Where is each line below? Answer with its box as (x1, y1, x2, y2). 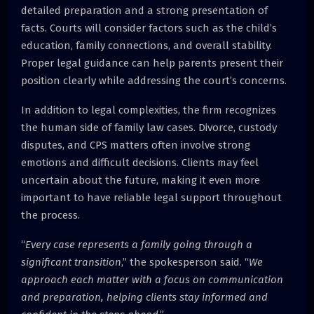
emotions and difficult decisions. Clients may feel (21, 156, 259, 169)
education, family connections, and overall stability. (21, 39, 272, 52)
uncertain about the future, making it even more (21, 173, 260, 186)
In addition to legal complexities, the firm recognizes (21, 103, 276, 116)
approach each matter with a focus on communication (21, 273, 283, 286)
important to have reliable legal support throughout (21, 191, 282, 204)
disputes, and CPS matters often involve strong (21, 138, 250, 151)
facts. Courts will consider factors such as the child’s (21, 21, 277, 34)
